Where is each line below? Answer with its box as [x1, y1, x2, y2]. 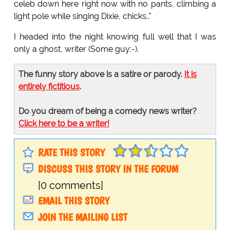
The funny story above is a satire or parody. [18, 69, 184, 80]
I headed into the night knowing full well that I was [13, 32, 217, 42]
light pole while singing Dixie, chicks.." [13, 11, 151, 22]
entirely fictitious [18, 82, 80, 92]
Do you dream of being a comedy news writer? [18, 106, 197, 117]
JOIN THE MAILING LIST [37, 211, 127, 224]
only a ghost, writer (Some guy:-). [13, 44, 139, 54]
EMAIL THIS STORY [37, 195, 109, 207]
